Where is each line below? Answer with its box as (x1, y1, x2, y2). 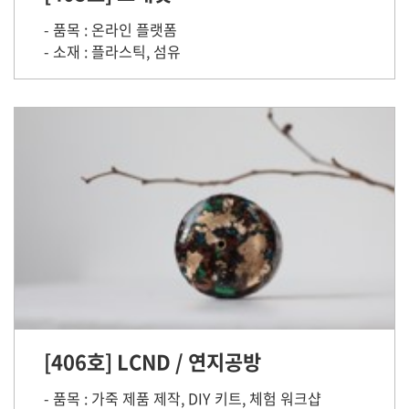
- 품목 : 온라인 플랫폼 (44, 18, 177, 40)
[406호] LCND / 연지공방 (44, 346, 261, 376)
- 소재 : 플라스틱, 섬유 (44, 40, 181, 62)
